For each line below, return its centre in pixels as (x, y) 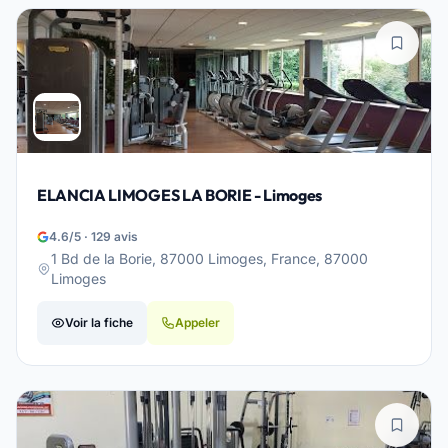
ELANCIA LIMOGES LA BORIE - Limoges (180, 195)
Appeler (197, 322)
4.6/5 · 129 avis (93, 236)
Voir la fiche (99, 322)
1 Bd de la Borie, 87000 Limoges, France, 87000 (209, 258)
